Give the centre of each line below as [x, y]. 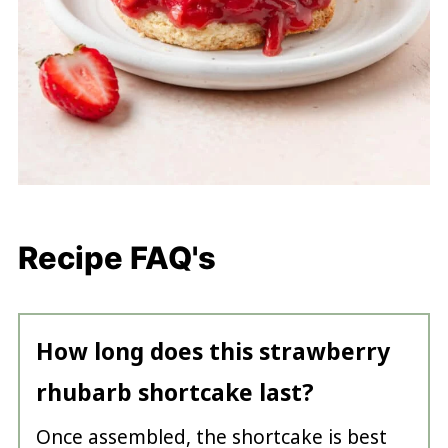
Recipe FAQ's [116, 257]
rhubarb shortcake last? [174, 392]
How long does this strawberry [212, 351]
